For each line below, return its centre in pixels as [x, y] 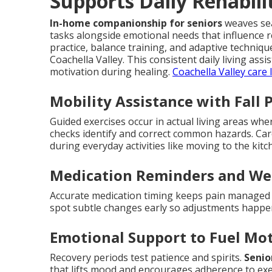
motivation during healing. [111, 72]
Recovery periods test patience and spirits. [147, 257]
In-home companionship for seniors [136, 23]
